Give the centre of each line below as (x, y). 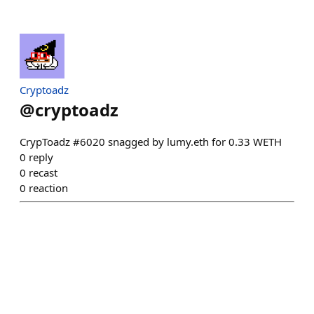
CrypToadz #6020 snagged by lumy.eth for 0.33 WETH (151, 142)
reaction (48, 188)
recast (43, 172)
